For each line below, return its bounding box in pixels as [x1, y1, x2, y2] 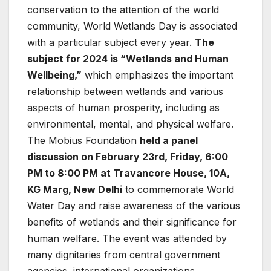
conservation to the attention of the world [27, 3, 219, 16]
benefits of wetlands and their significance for [27, 215, 237, 228]
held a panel [140, 134, 198, 146]
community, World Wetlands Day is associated [27, 19, 237, 32]
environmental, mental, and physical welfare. [27, 117, 233, 130]
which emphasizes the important [82, 68, 233, 81]
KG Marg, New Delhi [27, 183, 122, 195]
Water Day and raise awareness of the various [27, 199, 240, 212]
